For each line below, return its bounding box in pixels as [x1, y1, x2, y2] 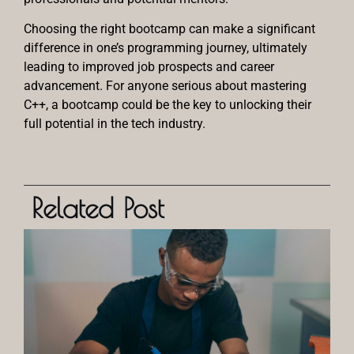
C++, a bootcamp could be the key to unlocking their [24, 97, 311, 113]
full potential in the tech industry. [24, 116, 205, 132]
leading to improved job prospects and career [24, 59, 274, 75]
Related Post [32, 190, 164, 224]
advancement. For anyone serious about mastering [24, 78, 307, 94]
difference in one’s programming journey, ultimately [24, 40, 307, 56]
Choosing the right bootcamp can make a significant [24, 21, 315, 37]
